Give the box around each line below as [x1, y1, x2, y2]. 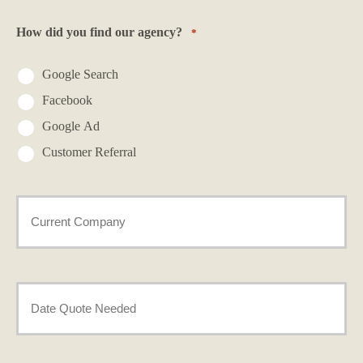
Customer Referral [42, 145, 136, 160]
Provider [15, 237, 64, 251]
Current [15, 198, 61, 212]
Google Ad [42, 119, 100, 134]
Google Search [42, 67, 118, 82]
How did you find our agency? [16, 24, 182, 39]
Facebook [42, 93, 92, 108]
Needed [15, 323, 57, 338]
